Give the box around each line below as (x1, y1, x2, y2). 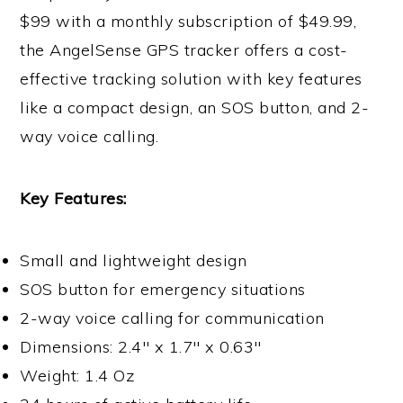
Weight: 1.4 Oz (20, 365, 136, 387)
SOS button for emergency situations (20, 279, 306, 300)
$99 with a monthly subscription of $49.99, (20, 11, 357, 32)
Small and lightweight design (20, 250, 247, 272)
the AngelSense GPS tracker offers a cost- (20, 40, 348, 61)
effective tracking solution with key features (20, 68, 363, 90)
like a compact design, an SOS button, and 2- (20, 97, 370, 119)
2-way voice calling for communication (20, 308, 325, 329)
